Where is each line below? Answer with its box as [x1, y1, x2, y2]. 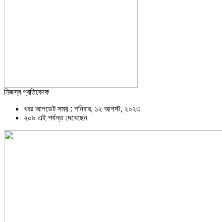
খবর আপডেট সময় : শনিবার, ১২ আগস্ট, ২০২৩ [24, 104, 140, 113]
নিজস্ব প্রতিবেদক [4, 87, 49, 96]
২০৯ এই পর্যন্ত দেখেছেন [24, 113, 87, 122]
